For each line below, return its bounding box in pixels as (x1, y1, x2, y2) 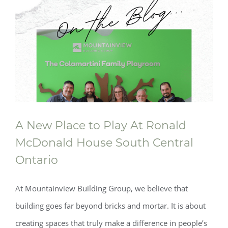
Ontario (15, 153, 58, 167)
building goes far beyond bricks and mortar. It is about (15, 201, 206, 211)
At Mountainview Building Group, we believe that (15, 183, 188, 193)
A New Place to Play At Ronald (15, 119, 186, 132)
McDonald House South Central (15, 136, 193, 150)
